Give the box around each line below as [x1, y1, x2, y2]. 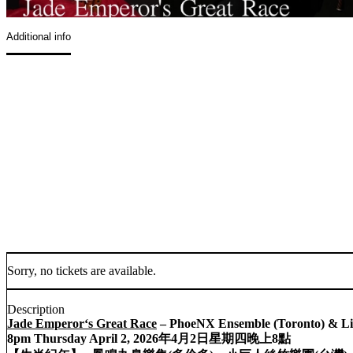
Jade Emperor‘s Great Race [7, 317, 157, 331]
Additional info [6, 30, 71, 43]
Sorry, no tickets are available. [7, 263, 156, 277]
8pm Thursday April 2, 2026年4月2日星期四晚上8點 [7, 332, 291, 346]
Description [7, 303, 65, 317]
